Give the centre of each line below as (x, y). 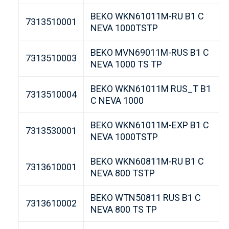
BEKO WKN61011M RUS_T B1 (151, 89)
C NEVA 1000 (117, 101)
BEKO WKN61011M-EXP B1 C (150, 125)
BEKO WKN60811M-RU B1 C (147, 162)
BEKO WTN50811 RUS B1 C (145, 198)
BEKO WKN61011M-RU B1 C (147, 16)
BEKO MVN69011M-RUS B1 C (150, 53)
